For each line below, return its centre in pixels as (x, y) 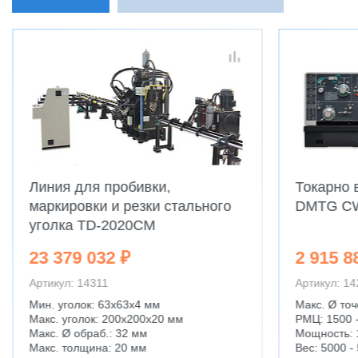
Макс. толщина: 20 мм (88, 348)
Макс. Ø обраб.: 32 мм (89, 333)
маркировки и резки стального (130, 206)
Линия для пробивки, (99, 187)
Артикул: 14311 (68, 283)
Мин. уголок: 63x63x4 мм (94, 304)
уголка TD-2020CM (92, 225)
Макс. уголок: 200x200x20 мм (107, 319)
